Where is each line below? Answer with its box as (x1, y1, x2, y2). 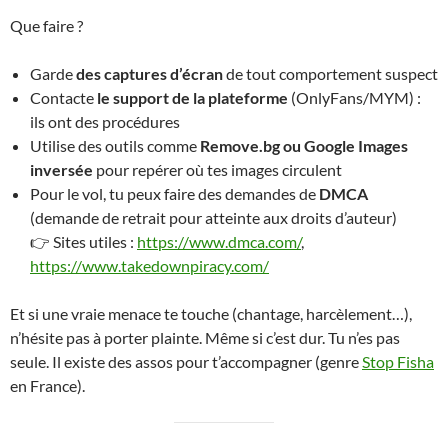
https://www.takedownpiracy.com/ (30, 256, 269, 276)
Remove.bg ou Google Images (200, 136, 408, 156)
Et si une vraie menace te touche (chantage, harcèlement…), (10, 304, 412, 324)
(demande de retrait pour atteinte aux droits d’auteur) (30, 208, 397, 228)
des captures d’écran (76, 64, 223, 84)
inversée (30, 160, 93, 180)
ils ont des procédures (30, 112, 180, 132)
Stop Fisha (362, 352, 434, 372)
